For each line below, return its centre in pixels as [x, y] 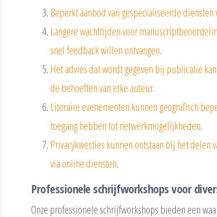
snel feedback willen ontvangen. [106, 50]
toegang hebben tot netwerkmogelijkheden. [126, 125]
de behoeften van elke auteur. [103, 88]
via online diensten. [85, 163]
